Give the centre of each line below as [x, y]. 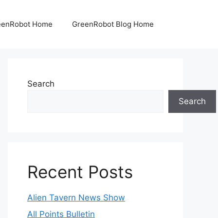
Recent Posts [80, 172]
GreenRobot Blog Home [113, 24]
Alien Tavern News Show [76, 198]
